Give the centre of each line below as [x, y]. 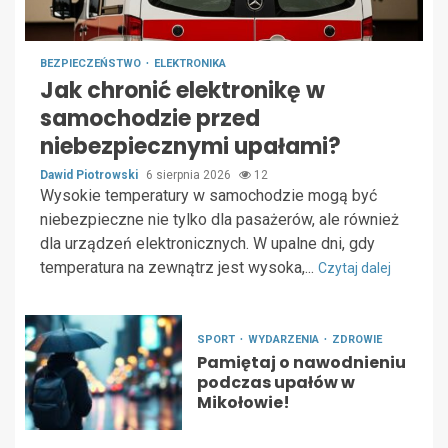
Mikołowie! [243, 402]
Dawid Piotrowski [90, 175]
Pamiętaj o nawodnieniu [301, 362]
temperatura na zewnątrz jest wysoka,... [179, 267]
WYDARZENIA [284, 339]
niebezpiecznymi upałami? [190, 146]
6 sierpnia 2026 [190, 175]
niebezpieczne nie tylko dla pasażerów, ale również [219, 219]
